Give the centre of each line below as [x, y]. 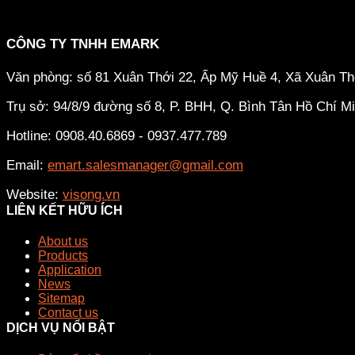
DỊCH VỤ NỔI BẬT [61, 328]
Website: [34, 194]
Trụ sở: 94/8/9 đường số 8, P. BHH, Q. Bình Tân [151, 107]
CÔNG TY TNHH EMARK [83, 44]
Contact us [68, 313]
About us [63, 242]
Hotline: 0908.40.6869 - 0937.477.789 [118, 136]
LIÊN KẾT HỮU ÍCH [65, 210]
